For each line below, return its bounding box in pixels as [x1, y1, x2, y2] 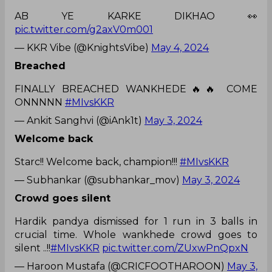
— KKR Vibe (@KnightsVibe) [15, 42, 151, 54]
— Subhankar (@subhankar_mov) [15, 174, 182, 186]
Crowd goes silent [15, 192, 110, 205]
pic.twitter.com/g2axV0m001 [15, 24, 153, 36]
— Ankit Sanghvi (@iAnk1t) [15, 115, 144, 127]
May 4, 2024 [151, 42, 209, 54]
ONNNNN [15, 97, 65, 109]
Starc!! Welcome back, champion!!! [15, 156, 180, 168]
